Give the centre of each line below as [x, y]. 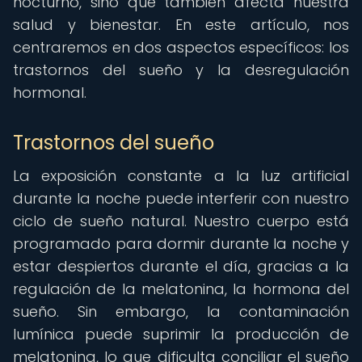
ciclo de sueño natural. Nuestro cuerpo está [181, 221]
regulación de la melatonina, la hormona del [181, 289]
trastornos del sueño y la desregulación [181, 70]
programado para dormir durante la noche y [181, 244]
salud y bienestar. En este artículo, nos [181, 25]
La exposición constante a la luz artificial [181, 176]
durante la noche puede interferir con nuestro [181, 198]
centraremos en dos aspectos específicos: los [181, 47]
